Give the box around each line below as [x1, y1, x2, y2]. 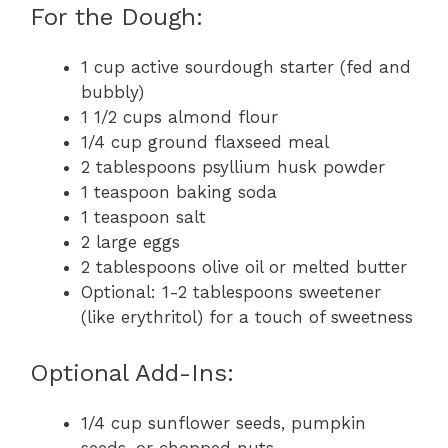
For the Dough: [30, 2, 203, 31]
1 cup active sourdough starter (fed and [81, 56, 411, 77]
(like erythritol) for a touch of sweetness [81, 306, 413, 327]
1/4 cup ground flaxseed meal [81, 131, 329, 152]
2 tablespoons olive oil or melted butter [81, 256, 407, 277]
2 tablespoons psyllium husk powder [81, 156, 385, 177]
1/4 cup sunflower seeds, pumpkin [81, 413, 366, 434]
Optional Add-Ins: [30, 359, 234, 388]
